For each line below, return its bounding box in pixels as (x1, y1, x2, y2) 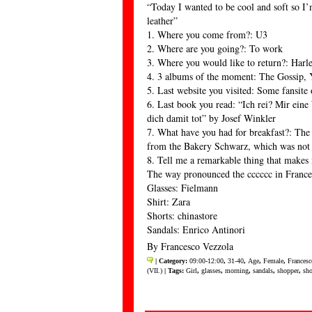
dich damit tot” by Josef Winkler (147, 111, 276, 125)
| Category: (153, 257, 189, 265)
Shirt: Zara (147, 195, 190, 208)
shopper (277, 267, 299, 274)
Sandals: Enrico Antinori (147, 223, 245, 236)
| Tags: (162, 267, 186, 274)
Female (263, 257, 283, 265)
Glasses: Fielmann (147, 181, 218, 194)
